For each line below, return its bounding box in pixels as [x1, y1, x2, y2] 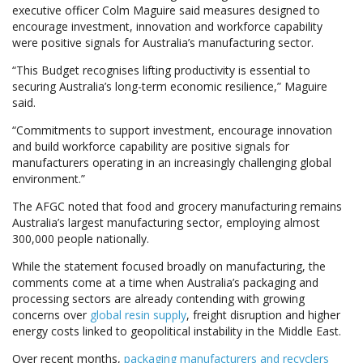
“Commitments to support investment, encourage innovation [12, 122, 332, 138]
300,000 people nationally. [12, 231, 149, 246]
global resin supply [90, 307, 186, 322]
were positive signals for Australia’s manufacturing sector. [12, 35, 314, 50]
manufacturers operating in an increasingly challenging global [12, 155, 331, 170]
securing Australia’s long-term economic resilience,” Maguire [12, 79, 327, 94]
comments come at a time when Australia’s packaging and [12, 275, 318, 290]
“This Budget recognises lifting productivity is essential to [12, 62, 310, 78]
